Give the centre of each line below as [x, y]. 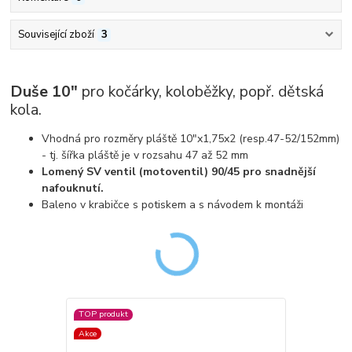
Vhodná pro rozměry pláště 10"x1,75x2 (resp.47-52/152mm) [191, 138]
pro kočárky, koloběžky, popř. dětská [201, 91]
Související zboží [56, 35]
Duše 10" [44, 91]
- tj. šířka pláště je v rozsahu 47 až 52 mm [145, 155]
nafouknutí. [75, 188]
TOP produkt [103, 314]
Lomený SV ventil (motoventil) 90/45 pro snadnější [179, 171]
